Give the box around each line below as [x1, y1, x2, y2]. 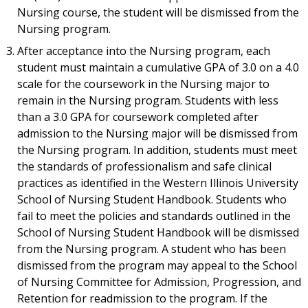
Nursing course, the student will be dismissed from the [16, 5, 299, 21]
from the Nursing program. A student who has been [16, 241, 286, 257]
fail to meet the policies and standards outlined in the [16, 208, 291, 224]
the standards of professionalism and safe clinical [16, 159, 272, 175]
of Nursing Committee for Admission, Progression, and [16, 274, 301, 290]
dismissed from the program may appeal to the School [16, 258, 297, 274]
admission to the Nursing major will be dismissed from [16, 126, 298, 142]
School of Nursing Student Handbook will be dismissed [16, 225, 299, 241]
